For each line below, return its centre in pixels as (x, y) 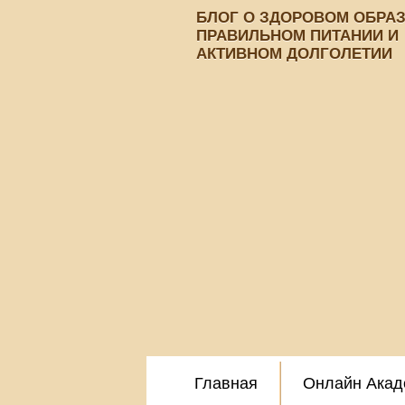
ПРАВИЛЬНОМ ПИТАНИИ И (297, 36)
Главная (226, 383)
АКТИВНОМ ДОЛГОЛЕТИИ (294, 54)
